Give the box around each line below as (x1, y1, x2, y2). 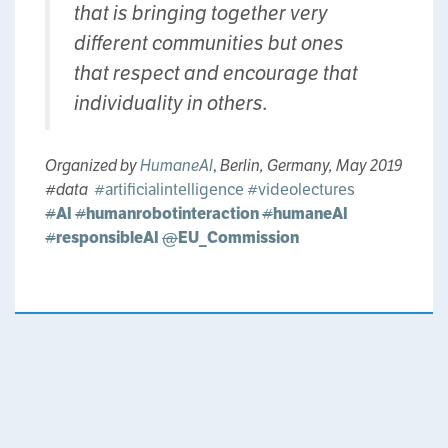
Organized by (45, 155, 140, 177)
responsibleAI (56, 227, 159, 249)
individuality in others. (74, 90, 268, 117)
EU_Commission (178, 227, 302, 249)
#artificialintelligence (94, 179, 244, 201)
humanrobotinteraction (86, 203, 259, 225)
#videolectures (247, 179, 355, 201)
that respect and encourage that (74, 60, 358, 87)
